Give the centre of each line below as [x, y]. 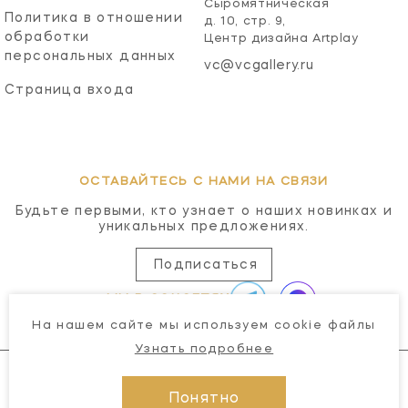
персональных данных [91, 56]
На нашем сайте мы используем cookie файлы [204, 326]
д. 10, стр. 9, [245, 21]
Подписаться [206, 265]
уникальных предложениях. [204, 226]
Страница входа [70, 90]
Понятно [204, 399]
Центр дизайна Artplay [281, 38]
